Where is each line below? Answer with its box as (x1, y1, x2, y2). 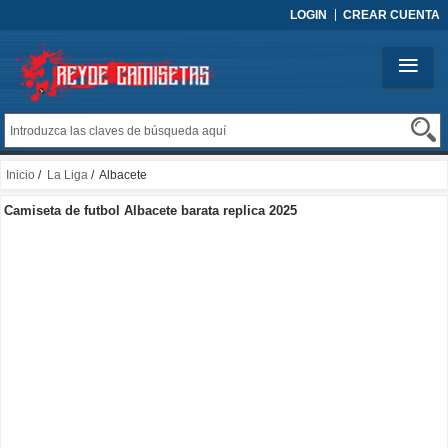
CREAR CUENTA (343, 8, 440, 22)
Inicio (6, 168, 35, 183)
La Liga (47, 168, 88, 183)
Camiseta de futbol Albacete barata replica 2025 (4, 203, 297, 219)
